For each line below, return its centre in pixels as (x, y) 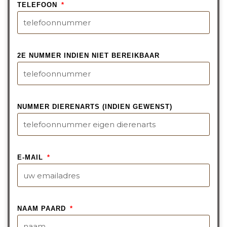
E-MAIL (31, 158)
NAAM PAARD (43, 208)
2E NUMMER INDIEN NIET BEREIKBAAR (88, 56)
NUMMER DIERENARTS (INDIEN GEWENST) (95, 106)
